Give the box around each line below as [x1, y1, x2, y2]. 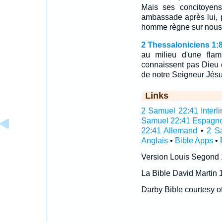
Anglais [141, 136, 168, 145]
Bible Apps [174, 136, 213, 145]
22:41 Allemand [141, 126, 198, 135]
